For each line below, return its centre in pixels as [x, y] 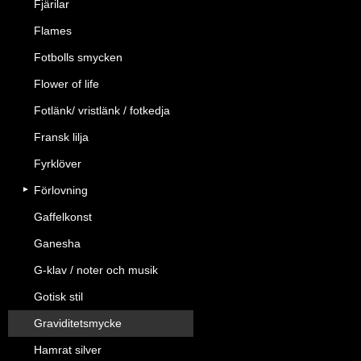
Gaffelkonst [63, 217]
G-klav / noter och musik [96, 270]
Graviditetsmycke [78, 323]
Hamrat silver [68, 350]
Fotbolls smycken [78, 57]
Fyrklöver [58, 164]
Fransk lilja [61, 137]
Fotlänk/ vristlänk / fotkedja [102, 110]
